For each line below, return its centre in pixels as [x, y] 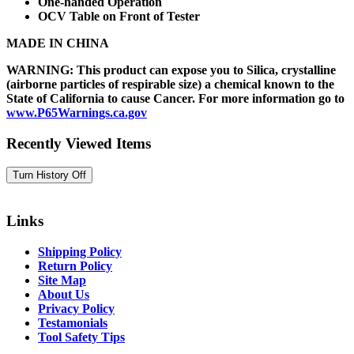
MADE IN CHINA [58, 43]
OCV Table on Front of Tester [119, 16]
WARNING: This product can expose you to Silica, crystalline [171, 70]
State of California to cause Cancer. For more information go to [175, 98]
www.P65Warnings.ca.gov [77, 112]
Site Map [62, 280]
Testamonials [73, 322]
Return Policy [75, 265]
